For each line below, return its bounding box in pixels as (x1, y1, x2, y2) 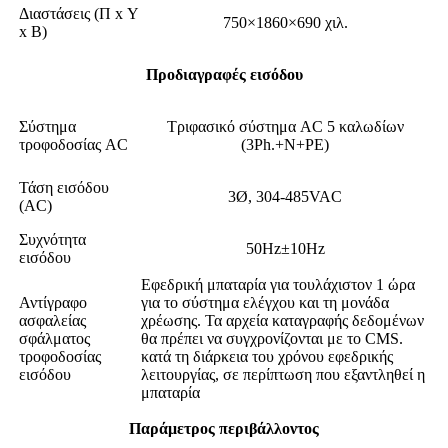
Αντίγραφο (19, 294, 87, 312)
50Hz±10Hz (245, 240, 325, 258)
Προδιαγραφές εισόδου (145, 66, 303, 84)
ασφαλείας (19, 312, 86, 330)
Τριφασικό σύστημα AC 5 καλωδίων (166, 118, 404, 136)
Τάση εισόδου (19, 179, 109, 197)
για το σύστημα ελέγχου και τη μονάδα (141, 294, 389, 312)
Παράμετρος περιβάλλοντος (129, 420, 319, 438)
